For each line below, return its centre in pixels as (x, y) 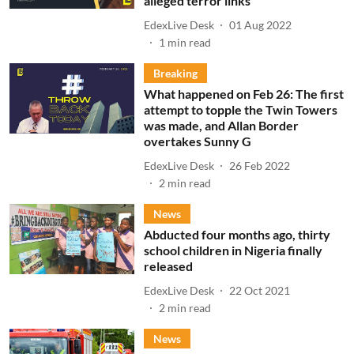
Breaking (175, 73)
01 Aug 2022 (260, 24)
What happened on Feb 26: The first (243, 94)
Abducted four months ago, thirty (237, 234)
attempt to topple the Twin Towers (240, 109)
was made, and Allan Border (221, 125)
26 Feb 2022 (259, 165)
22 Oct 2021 (259, 290)
